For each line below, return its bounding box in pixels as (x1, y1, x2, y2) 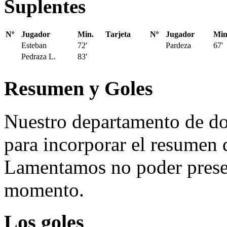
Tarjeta (105, 30, 131, 39)
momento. (4, 178, 84, 201)
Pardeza (166, 41, 191, 50)
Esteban (21, 41, 47, 50)
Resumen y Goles (4, 77, 153, 100)
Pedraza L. (21, 52, 56, 61)
